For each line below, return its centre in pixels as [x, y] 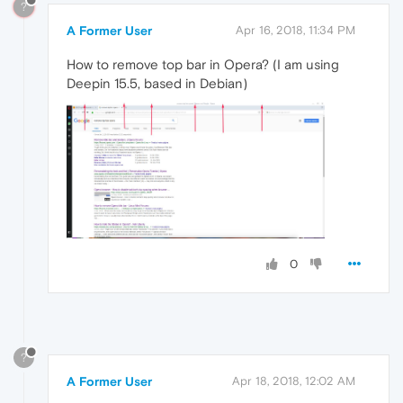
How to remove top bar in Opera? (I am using [203, 64]
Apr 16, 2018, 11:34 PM [296, 30]
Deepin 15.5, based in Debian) [157, 83]
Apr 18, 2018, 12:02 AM [294, 381]
